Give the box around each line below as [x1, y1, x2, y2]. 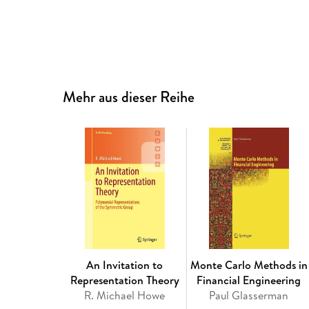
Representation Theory [70, 272, 179, 288]
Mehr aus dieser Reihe [63, 86, 195, 108]
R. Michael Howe [84, 288, 166, 303]
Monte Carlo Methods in [190, 257, 308, 273]
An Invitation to [86, 257, 163, 273]
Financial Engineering [197, 272, 301, 288]
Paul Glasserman [209, 288, 289, 303]
